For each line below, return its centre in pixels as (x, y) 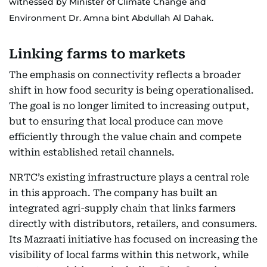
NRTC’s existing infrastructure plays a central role (129, 177)
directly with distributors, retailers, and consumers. (133, 224)
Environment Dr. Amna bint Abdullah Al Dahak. (111, 18)
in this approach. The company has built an (113, 193)
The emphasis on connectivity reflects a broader (125, 75)
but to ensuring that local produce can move (116, 121)
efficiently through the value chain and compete (125, 137)
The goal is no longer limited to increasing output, (129, 106)
